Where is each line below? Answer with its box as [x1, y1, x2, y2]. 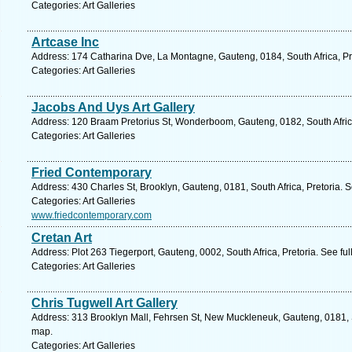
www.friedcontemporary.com [31, 210, 152, 221]
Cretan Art [31, 231, 92, 244]
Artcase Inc [31, 35, 99, 49]
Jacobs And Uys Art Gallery [31, 101, 195, 114]
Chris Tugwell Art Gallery [31, 296, 178, 310]
